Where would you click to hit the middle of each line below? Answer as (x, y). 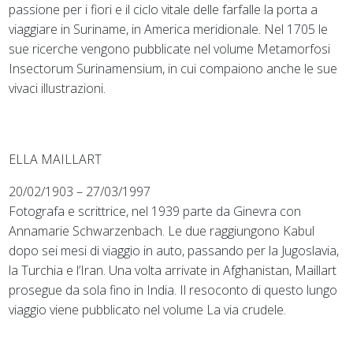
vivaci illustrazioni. (58, 88)
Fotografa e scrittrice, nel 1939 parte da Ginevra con (155, 211)
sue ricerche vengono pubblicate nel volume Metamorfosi (170, 48)
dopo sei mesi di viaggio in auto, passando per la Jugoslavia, (174, 250)
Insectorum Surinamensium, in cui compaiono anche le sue (173, 68)
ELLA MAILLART (56, 159)
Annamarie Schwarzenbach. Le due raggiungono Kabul (162, 230)
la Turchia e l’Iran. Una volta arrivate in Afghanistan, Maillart (173, 270)
